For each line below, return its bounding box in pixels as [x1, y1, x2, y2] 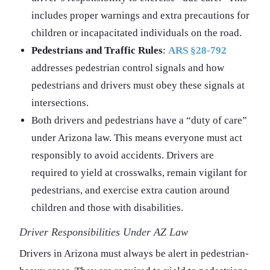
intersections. [31, 96, 89, 108]
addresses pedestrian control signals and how [31, 61, 224, 74]
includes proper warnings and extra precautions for [31, 9, 250, 21]
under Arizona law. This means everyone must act [31, 131, 242, 143]
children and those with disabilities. [31, 201, 183, 213]
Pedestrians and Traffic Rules [31, 44, 163, 56]
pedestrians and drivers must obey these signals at [31, 79, 245, 91]
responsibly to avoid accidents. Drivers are [31, 149, 214, 161]
